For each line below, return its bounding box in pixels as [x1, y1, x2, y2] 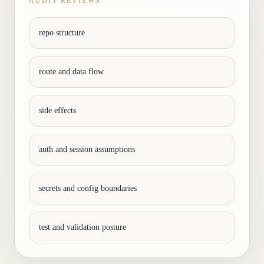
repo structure [39, 28, 85, 37]
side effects [39, 106, 76, 115]
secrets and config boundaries [39, 184, 137, 193]
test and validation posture [39, 223, 126, 232]
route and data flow [39, 67, 104, 76]
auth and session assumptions [39, 145, 135, 154]
